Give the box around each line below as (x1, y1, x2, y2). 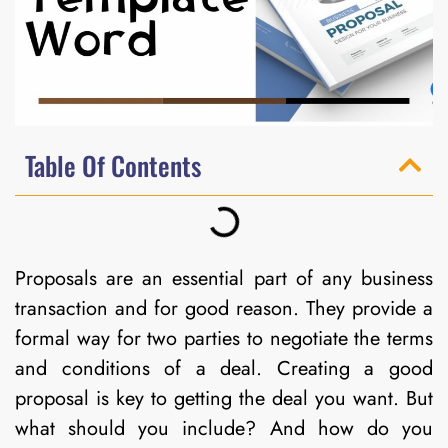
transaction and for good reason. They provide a (15, 293, 433, 323)
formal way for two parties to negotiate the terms (15, 323, 433, 353)
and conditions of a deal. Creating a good (15, 353, 433, 383)
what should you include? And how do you (15, 413, 433, 443)
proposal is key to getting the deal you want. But (15, 383, 433, 413)
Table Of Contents (25, 145, 201, 185)
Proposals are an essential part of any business (15, 263, 433, 293)
